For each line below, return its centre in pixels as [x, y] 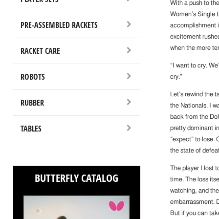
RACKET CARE [40, 51]
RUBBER [32, 102]
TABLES [31, 128]
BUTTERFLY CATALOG [77, 178]
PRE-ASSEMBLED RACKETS [59, 25]
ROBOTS [33, 77]
